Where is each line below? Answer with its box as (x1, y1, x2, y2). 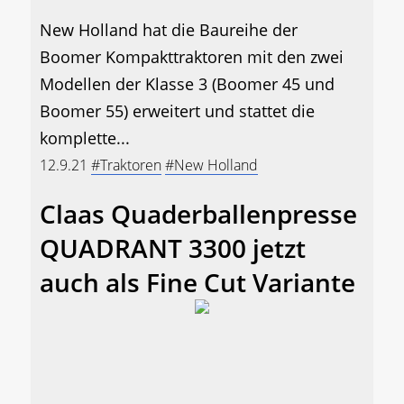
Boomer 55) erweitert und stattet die (40, 100, 315, 123)
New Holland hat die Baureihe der (40, 19, 298, 41)
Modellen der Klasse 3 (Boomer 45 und (40, 73, 335, 96)
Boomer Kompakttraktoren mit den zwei (40, 46, 344, 69)
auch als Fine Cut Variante (40, 265, 355, 300)
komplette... (40, 127, 130, 150)
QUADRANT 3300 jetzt (40, 231, 306, 266)
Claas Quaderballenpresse (40, 197, 357, 232)
